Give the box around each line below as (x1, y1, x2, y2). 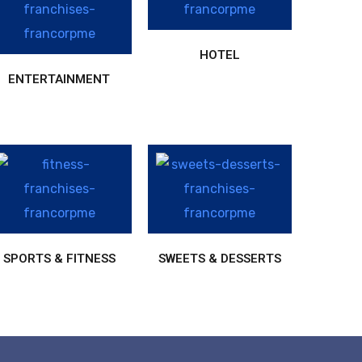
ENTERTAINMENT (8, 71, 111, 86)
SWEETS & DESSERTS (158, 250, 281, 266)
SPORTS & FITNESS (2, 250, 116, 266)
